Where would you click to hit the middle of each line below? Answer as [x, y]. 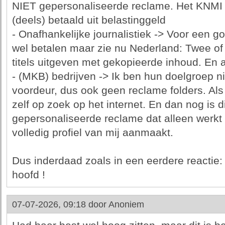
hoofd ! [28, 175]
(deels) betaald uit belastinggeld [89, 20]
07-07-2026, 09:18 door [60, 204]
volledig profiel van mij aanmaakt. [92, 133]
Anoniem [126, 204]
